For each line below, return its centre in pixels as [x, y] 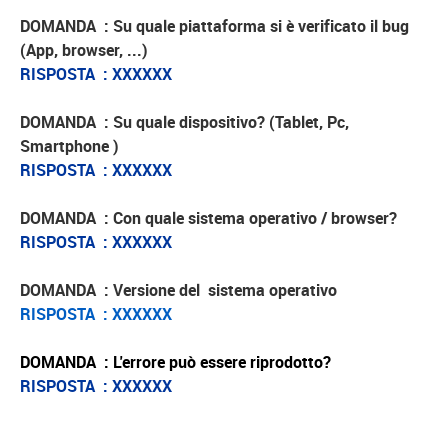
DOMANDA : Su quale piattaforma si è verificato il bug [214, 26]
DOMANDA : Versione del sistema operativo [180, 290]
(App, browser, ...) [84, 50]
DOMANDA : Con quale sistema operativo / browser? [208, 218]
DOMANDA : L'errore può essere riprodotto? [175, 362]
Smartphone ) [69, 146]
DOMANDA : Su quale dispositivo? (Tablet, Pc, [184, 122]
